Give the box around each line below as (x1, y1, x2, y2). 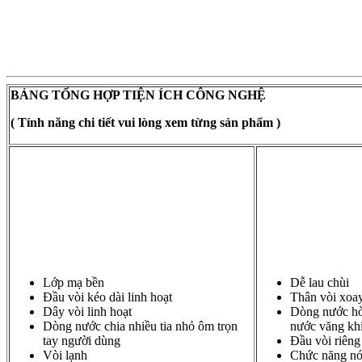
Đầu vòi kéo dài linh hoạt (43, 290, 172, 305)
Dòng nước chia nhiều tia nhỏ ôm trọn (43, 319, 238, 334)
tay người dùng (43, 334, 120, 348)
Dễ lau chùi (290, 276, 349, 290)
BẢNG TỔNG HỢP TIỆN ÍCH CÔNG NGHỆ (11, 88, 266, 103)
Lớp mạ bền (43, 276, 104, 290)
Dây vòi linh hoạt (43, 305, 132, 319)
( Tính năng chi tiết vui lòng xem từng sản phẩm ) (11, 116, 280, 130)
